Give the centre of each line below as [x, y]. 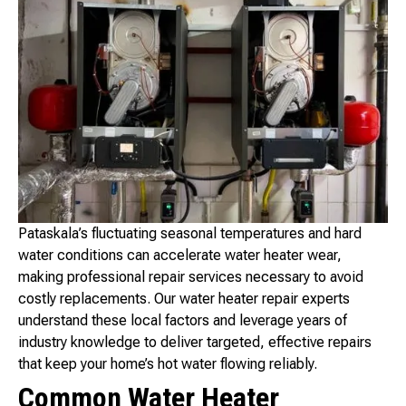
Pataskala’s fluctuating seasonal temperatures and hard [190, 234]
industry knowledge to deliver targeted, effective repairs [195, 343]
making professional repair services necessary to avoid [191, 277]
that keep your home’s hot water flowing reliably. [168, 364]
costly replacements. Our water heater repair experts [184, 299]
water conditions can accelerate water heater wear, [180, 256]
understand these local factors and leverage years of [183, 321]
